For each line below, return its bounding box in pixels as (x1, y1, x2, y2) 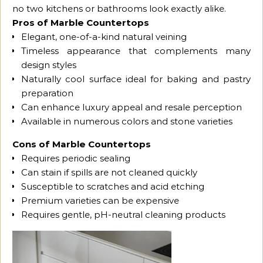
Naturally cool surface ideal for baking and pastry (21, 73, 251, 85)
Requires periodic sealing (21, 152, 130, 164)
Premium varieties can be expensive (21, 194, 179, 206)
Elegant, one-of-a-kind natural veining (21, 31, 187, 42)
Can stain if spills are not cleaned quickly (21, 166, 197, 178)
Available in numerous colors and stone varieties (21, 115, 232, 127)
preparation (21, 87, 73, 99)
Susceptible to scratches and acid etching (21, 180, 204, 192)
